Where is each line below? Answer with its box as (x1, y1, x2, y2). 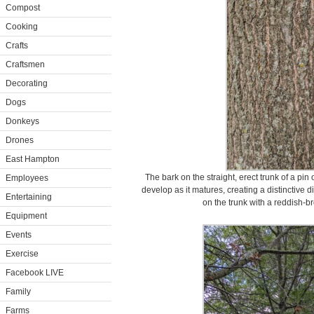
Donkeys (6, 116, 39, 126)
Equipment (6, 211, 47, 221)
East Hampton (6, 154, 60, 164)
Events (6, 230, 32, 240)
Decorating (6, 78, 48, 88)
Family (6, 287, 31, 296)
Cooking (6, 22, 38, 32)
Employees (6, 173, 48, 183)
